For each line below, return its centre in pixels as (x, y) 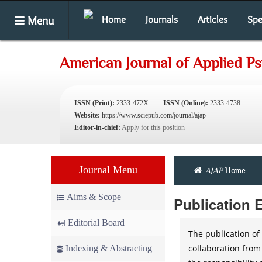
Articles (213, 19)
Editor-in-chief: (97, 127)
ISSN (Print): (94, 103)
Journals (162, 19)
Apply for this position (153, 127)
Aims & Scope (94, 197)
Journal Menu (108, 170)
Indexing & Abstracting (109, 248)
